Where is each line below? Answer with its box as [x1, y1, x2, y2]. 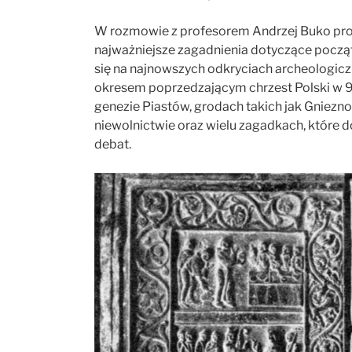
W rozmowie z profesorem [94, 23, 252, 38]
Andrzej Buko [252, 23, 331, 38]
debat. [94, 136, 131, 152]
